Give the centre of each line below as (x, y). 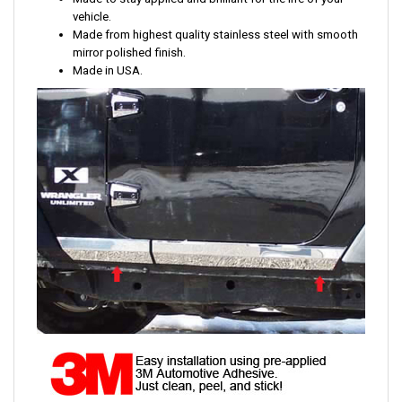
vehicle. (92, 17)
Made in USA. (108, 71)
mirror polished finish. (129, 53)
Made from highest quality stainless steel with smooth (215, 35)
